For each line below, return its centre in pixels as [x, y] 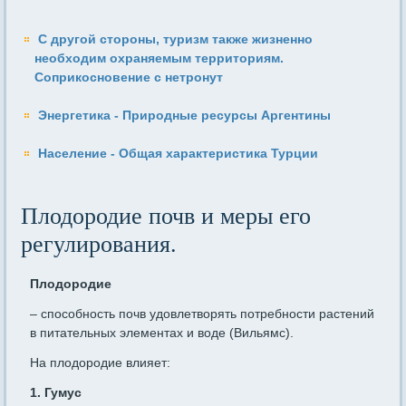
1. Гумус [56, 393]
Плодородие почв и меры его [166, 217]
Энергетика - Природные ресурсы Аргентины [185, 116]
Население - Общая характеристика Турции [179, 154]
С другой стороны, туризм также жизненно [176, 39]
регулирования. [99, 245]
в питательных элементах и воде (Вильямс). [162, 333]
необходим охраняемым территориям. [159, 58]
